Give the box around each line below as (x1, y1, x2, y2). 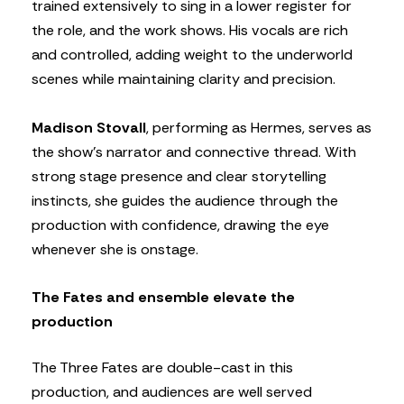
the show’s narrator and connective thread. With (32, 142, 356, 161)
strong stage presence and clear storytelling (32, 166, 326, 186)
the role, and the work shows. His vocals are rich (32, 21, 348, 41)
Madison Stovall (32, 117, 146, 137)
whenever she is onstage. (32, 239, 198, 259)
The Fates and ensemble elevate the (32, 287, 295, 307)
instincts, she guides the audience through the (32, 190, 338, 210)
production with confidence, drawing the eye (32, 215, 329, 234)
